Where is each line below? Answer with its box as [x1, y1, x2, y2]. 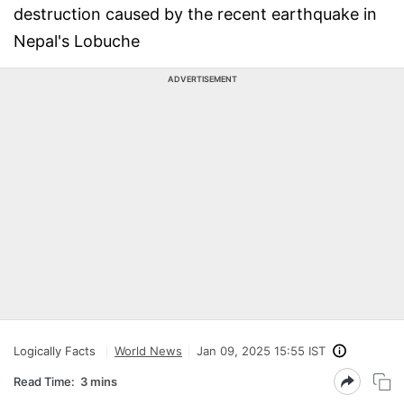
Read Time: [14, 373, 75, 389]
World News [115, 344, 182, 358]
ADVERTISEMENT [167, 74, 237, 84]
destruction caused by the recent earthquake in [14, 5, 377, 23]
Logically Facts [14, 344, 96, 358]
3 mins [80, 373, 117, 389]
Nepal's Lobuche [14, 32, 140, 50]
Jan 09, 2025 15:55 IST [197, 344, 326, 358]
